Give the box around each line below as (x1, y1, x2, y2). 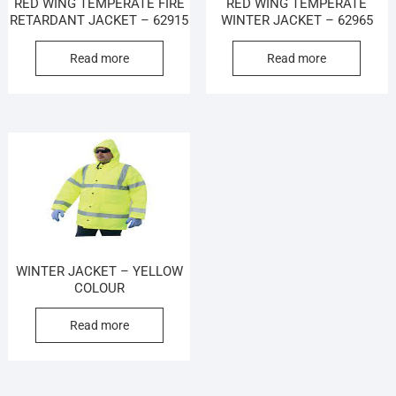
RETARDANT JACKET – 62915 (10, 12, 189, 28)
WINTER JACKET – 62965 (220, 12, 373, 28)
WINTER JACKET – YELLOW (15, 263, 183, 279)
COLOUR (73, 279, 125, 296)
